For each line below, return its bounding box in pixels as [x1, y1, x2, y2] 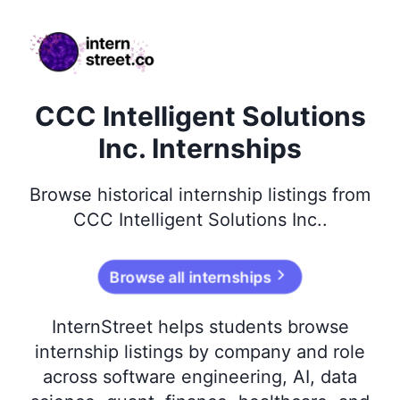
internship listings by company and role [35, 341, 365, 362]
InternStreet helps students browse [51, 316, 349, 337]
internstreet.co [21, 22, 119, 40]
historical [97, 184, 173, 205]
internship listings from [173, 184, 371, 205]
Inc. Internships [98, 132, 302, 164]
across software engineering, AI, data [43, 366, 357, 387]
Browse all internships [112, 267, 270, 287]
